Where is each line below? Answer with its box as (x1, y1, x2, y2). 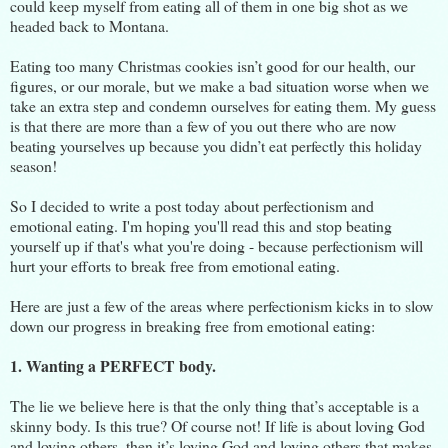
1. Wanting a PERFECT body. (10, 353, 216, 377)
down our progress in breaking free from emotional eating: (10, 314, 375, 336)
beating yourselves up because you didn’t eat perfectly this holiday (10, 134, 422, 156)
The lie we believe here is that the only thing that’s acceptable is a (10, 394, 419, 416)
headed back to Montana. (10, 14, 169, 36)
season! (10, 154, 57, 176)
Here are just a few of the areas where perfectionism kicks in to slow (10, 294, 433, 316)
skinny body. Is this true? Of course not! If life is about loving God (10, 414, 425, 436)
